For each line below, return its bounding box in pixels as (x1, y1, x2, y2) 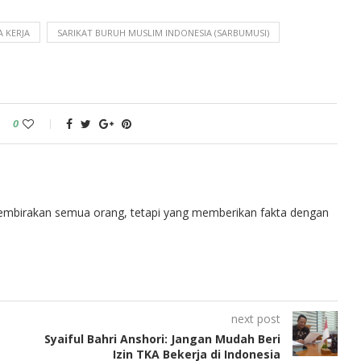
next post (230, 310, 280, 326)
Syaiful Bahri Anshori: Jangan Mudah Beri (44, 330, 280, 346)
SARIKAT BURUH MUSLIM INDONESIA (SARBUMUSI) (57, 26, 269, 39)
